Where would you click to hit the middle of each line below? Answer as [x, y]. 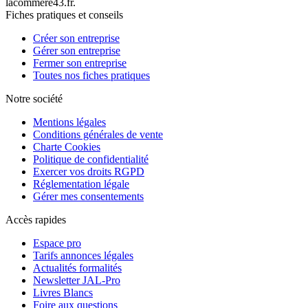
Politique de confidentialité [91, 159]
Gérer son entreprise [77, 51]
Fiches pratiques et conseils [64, 15]
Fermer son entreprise [80, 63]
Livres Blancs [63, 293]
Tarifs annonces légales [83, 256]
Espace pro [57, 243]
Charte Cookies [67, 147]
